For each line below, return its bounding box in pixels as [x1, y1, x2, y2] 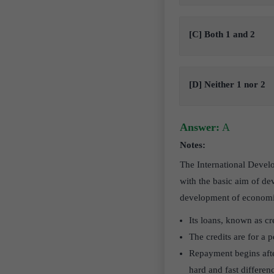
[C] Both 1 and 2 [188, 29, 255, 39]
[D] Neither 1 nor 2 [188, 80, 265, 89]
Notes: [179, 140, 206, 150]
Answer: [179, 121, 220, 133]
